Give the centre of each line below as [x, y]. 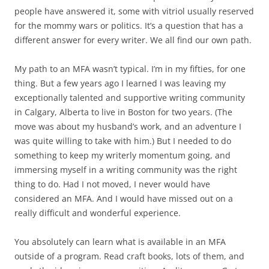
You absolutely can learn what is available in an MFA [120, 242]
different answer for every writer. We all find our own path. [133, 40]
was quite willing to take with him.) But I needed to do [123, 141]
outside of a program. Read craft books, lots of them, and [129, 256]
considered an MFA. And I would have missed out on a [124, 199]
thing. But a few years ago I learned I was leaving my [120, 83]
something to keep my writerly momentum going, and [122, 156]
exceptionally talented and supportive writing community [130, 98]
